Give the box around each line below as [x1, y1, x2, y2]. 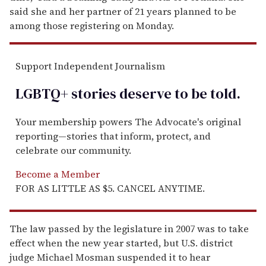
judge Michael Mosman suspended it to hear [9, 250, 210, 264]
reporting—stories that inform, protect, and [15, 129, 211, 142]
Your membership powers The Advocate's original [15, 115, 241, 128]
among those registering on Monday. [9, 18, 174, 32]
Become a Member [15, 167, 100, 180]
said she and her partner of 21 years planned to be [9, 4, 236, 18]
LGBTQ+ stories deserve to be [15, 83, 207, 103]
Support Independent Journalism [15, 59, 165, 72]
